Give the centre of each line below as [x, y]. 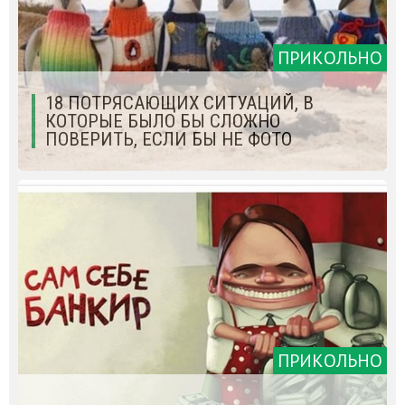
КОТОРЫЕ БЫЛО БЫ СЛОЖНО [163, 122]
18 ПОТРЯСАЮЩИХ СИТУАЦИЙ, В [179, 104]
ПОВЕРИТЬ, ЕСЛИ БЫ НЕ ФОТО [169, 140]
